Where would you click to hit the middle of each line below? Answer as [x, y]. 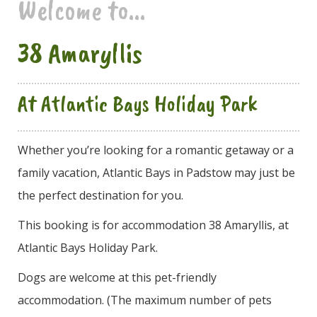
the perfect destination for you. [100, 195]
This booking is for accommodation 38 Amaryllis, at [153, 225]
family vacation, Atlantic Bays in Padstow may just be [156, 172]
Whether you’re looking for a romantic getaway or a [156, 150]
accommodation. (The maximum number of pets [145, 300]
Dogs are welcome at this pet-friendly [117, 277]
